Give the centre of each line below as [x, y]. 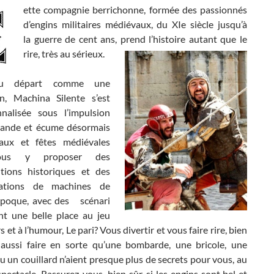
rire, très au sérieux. [64, 53]
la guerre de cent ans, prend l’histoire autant [122, 39]
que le [234, 39]
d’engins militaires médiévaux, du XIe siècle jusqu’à [135, 24]
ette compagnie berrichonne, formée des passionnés [135, 9]
